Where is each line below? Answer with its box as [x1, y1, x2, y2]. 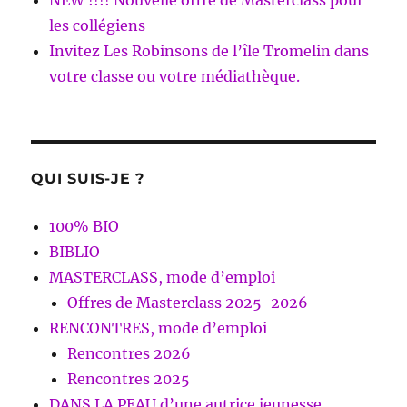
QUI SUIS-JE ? [31, 170, 145, 188]
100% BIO [49, 217, 120, 236]
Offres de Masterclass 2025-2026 [67, 293, 309, 313]
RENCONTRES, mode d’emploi [49, 319, 268, 338]
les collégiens [49, 16, 146, 35]
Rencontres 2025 [67, 370, 191, 389]
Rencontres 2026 [67, 344, 192, 363]
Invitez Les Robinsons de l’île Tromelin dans [49, 42, 370, 61]
